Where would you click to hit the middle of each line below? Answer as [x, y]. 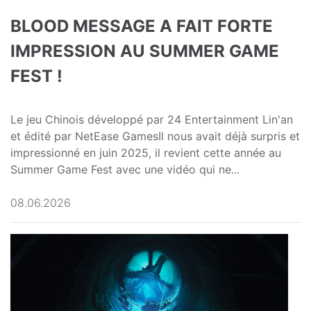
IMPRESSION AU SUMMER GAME [145, 51]
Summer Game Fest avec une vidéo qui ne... [125, 170]
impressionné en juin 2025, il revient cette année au [146, 153]
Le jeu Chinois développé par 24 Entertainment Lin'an [152, 120]
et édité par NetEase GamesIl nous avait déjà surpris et [155, 136]
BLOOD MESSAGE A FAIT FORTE [142, 26]
